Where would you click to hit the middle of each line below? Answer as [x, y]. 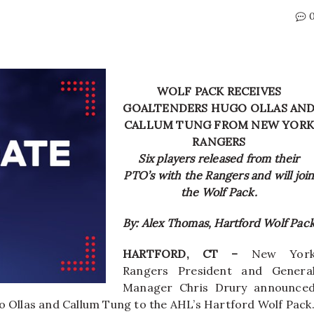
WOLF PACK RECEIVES [219, 91]
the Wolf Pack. [219, 192]
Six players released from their [219, 158]
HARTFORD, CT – [180, 253]
